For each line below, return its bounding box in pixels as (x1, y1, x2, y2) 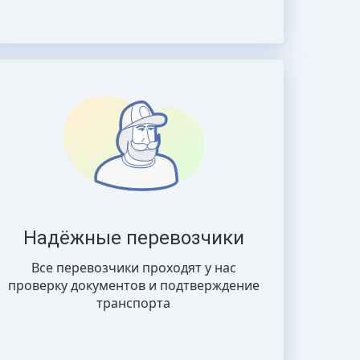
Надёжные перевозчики (22, 227, 244, 249)
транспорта (96, 294, 171, 312)
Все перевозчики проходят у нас (31, 259, 236, 276)
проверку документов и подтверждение (7, 276, 260, 294)
